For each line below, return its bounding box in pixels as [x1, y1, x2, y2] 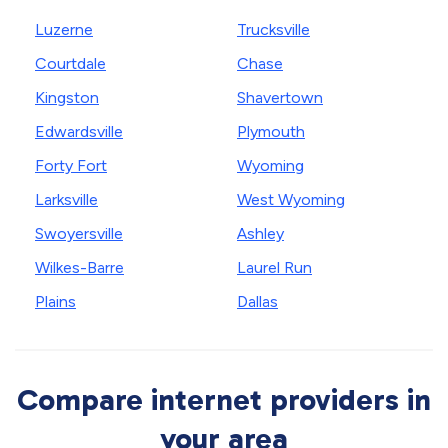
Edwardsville [35, 122, 123, 142]
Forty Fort [35, 156, 107, 176]
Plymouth [237, 122, 305, 142]
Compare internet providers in [17, 382, 431, 419]
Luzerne [35, 20, 93, 40]
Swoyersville [35, 224, 123, 244]
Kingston [35, 88, 99, 108]
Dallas [237, 292, 278, 312]
